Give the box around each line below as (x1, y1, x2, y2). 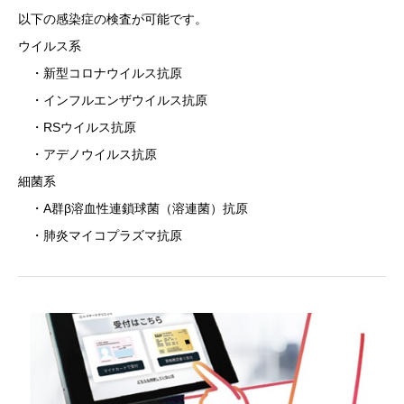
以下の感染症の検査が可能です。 (18, 12, 207, 26)
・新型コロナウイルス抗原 (18, 66, 182, 80)
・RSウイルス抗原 (18, 120, 136, 134)
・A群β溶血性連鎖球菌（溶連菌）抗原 (18, 201, 248, 216)
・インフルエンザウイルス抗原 (18, 93, 207, 107)
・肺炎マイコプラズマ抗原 (18, 228, 182, 243)
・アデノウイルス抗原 (18, 147, 157, 161)
